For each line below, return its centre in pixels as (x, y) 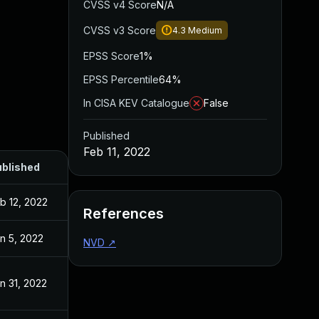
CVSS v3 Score (120, 30)
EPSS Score (111, 56)
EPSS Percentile (121, 79)
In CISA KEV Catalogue (136, 103)
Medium (205, 30)
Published (106, 136)
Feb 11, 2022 (117, 152)
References (124, 214)
